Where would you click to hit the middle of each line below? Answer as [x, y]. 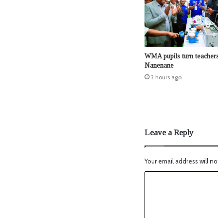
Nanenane [159, 66]
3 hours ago [166, 77]
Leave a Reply [169, 133]
